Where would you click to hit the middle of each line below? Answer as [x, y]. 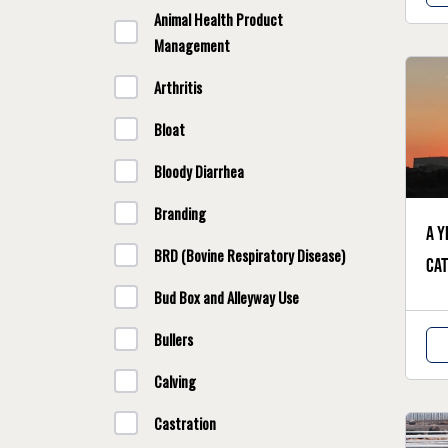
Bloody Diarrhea [199, 171]
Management [192, 45]
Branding [180, 213]
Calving [175, 381]
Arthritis [178, 87]
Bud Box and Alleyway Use [226, 297]
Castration [185, 423]
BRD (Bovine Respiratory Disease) [249, 255]
